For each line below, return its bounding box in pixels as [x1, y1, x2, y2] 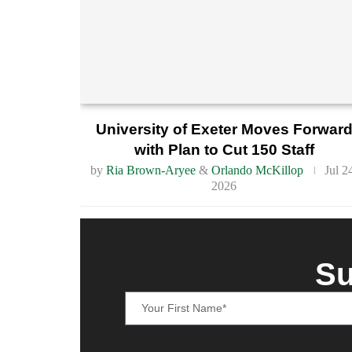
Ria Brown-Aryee [106, 163, 196, 177]
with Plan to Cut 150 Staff [134, 141, 314, 158]
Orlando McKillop [211, 163, 304, 177]
